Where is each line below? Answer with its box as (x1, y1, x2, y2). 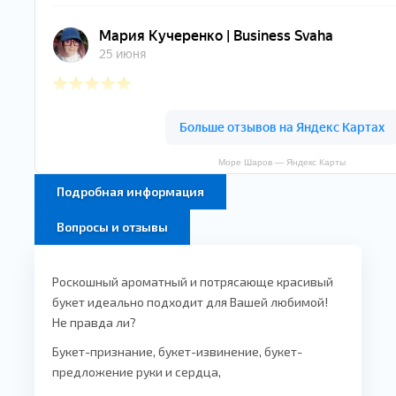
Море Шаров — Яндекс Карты (218, 157, 346, 167)
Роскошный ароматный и (52, 274, 200, 289)
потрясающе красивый (200, 274, 333, 289)
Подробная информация (57, 184, 204, 199)
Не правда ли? (52, 315, 136, 330)
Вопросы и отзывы (57, 219, 168, 234)
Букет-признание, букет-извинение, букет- (52, 344, 302, 359)
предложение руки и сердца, (52, 364, 221, 379)
